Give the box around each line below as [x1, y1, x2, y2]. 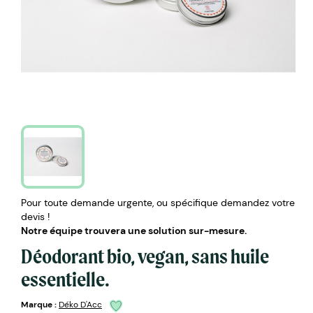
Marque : [21, 299, 57, 311]
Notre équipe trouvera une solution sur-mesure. [21, 224, 247, 237]
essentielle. [21, 266, 110, 291]
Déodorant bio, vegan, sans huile [21, 243, 269, 268]
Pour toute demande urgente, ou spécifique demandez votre [21, 196, 295, 209]
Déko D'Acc [59, 299, 102, 311]
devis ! [21, 210, 50, 223]
